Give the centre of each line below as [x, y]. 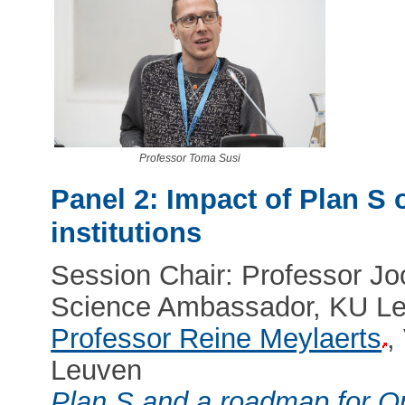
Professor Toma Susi [189, 159]
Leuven [97, 370]
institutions [127, 233]
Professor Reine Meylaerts [217, 338]
